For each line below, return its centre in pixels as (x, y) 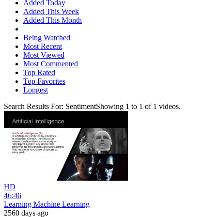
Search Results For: (35, 106)
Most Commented (51, 63)
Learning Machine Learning (47, 204)
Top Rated (39, 72)
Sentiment (81, 106)
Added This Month (53, 20)
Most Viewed (44, 55)
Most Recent (43, 46)
